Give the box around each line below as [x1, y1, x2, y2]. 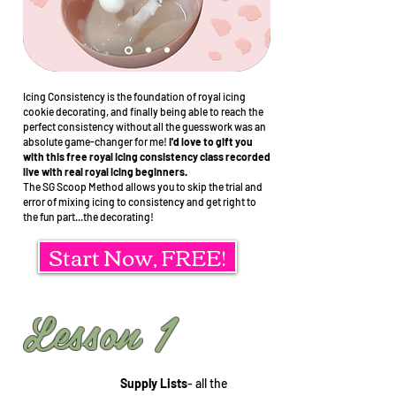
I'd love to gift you [169, 134, 253, 148]
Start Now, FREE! [49, 236, 226, 276]
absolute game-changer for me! [23, 134, 169, 148]
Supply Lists [120, 375, 187, 391]
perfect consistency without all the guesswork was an [23, 119, 266, 133]
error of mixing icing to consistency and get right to [23, 194, 256, 208]
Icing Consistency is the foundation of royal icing [23, 89, 246, 103]
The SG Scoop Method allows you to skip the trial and [23, 179, 263, 193]
